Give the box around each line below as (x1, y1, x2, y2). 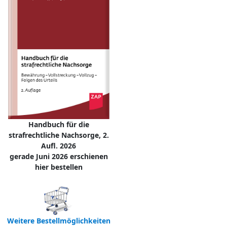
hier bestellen (34, 162, 83, 172)
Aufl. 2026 (41, 140, 76, 150)
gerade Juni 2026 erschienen (9, 151, 108, 161)
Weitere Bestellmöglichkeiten (7, 215, 110, 225)
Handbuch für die (28, 119, 89, 129)
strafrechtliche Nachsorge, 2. (8, 130, 109, 140)
